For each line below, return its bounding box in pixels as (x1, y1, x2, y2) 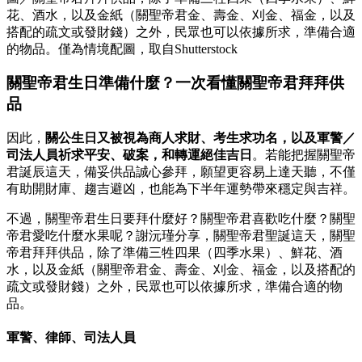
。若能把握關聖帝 (252, 148, 356, 162)
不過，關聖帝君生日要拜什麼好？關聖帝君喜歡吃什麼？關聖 (6, 212, 356, 226)
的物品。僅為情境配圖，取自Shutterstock (6, 41, 238, 56)
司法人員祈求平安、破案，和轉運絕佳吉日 (6, 148, 252, 162)
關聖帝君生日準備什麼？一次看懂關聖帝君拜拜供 (6, 74, 344, 92)
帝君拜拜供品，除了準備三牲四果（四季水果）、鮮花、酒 (6, 246, 343, 260)
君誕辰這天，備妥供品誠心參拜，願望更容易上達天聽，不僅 (6, 165, 356, 179)
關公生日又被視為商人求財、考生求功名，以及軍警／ (45, 131, 356, 145)
